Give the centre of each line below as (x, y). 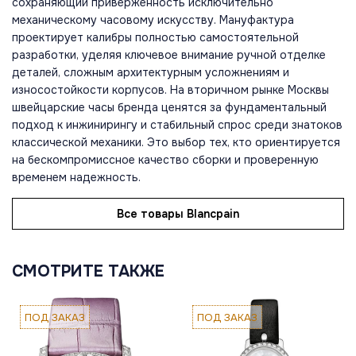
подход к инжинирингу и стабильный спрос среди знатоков (177, 125)
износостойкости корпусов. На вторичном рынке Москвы (170, 90)
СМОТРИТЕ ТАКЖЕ (88, 272)
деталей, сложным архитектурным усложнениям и (151, 73)
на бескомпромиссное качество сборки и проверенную (165, 160)
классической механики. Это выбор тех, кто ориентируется (176, 143)
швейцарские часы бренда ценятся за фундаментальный (169, 108)
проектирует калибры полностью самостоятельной (155, 38)
